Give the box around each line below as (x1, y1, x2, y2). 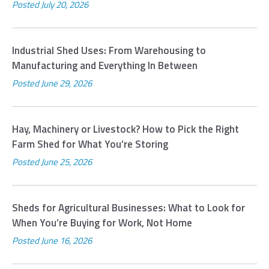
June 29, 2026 (41, 76, 92, 91)
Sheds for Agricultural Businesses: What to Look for (12, 200, 245, 216)
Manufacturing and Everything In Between (12, 58, 198, 74)
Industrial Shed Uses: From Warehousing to (12, 43, 206, 59)
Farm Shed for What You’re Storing (12, 136, 168, 153)
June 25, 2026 (41, 155, 92, 169)
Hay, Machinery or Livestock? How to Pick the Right (12, 121, 239, 138)
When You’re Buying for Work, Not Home (12, 215, 192, 231)
